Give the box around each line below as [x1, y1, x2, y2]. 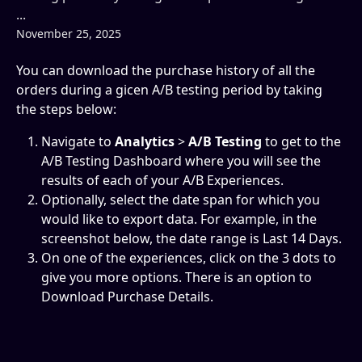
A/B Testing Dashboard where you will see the [41, 152, 324, 170]
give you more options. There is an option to [41, 268, 315, 286]
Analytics [115, 133, 178, 150]
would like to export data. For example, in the [41, 210, 320, 228]
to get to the [262, 133, 344, 150]
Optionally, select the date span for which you [41, 191, 323, 208]
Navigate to [41, 133, 115, 150]
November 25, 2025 [16, 26, 121, 41]
